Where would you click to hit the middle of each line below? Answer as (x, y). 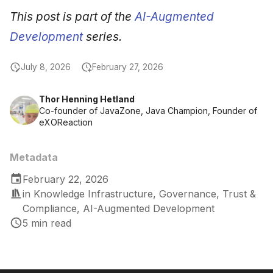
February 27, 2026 (128, 67)
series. (102, 37)
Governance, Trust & (207, 193)
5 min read (47, 223)
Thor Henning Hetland (87, 99)
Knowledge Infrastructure (93, 193)
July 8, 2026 (46, 67)
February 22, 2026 (65, 179)
